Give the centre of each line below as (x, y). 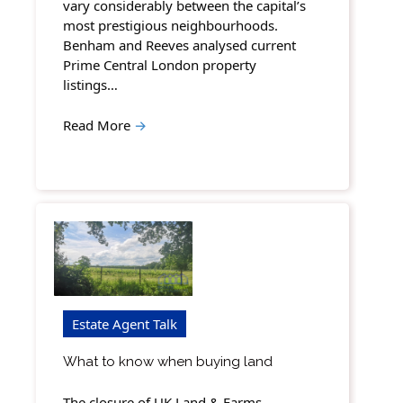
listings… (90, 85)
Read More (99, 125)
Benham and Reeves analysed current (179, 45)
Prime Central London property (160, 65)
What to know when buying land (168, 362)
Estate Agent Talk (125, 324)
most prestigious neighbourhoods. (174, 26)
